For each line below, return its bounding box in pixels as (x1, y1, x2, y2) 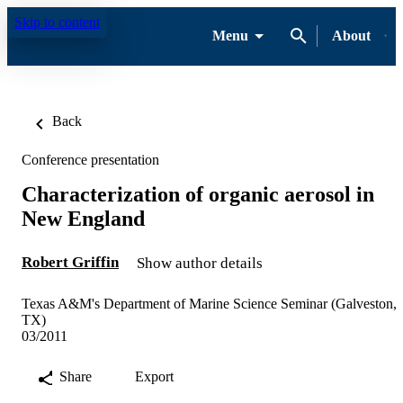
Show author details (137, 254, 263, 272)
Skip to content (14, 14, 100, 30)
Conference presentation (22, 152, 159, 167)
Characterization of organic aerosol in (22, 182, 374, 206)
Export (135, 368, 174, 384)
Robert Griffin (22, 253, 119, 271)
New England (22, 206, 145, 230)
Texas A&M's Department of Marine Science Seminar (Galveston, (22, 295, 397, 311)
